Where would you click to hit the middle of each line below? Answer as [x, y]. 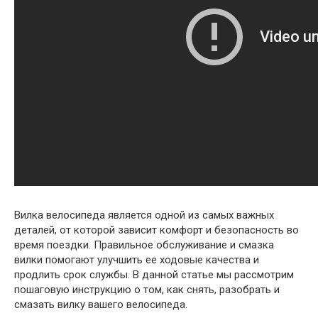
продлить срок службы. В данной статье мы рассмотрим [154, 275]
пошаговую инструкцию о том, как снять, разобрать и [147, 290]
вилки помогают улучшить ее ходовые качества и [137, 260]
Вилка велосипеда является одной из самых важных [144, 215]
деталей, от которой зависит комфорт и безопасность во [157, 230]
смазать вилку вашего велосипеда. [101, 305]
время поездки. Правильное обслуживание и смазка [144, 245]
